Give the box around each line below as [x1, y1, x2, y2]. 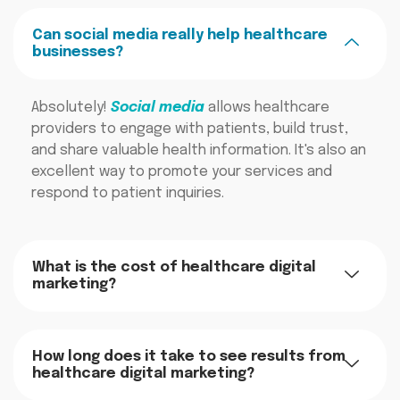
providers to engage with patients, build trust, [31, 121, 348, 137]
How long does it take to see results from [32, 348, 346, 364]
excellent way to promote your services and [31, 163, 332, 179]
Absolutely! [31, 99, 111, 115]
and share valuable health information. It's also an [31, 142, 366, 158]
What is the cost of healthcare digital [32, 259, 316, 275]
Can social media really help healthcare [32, 27, 328, 43]
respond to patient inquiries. [31, 185, 224, 201]
